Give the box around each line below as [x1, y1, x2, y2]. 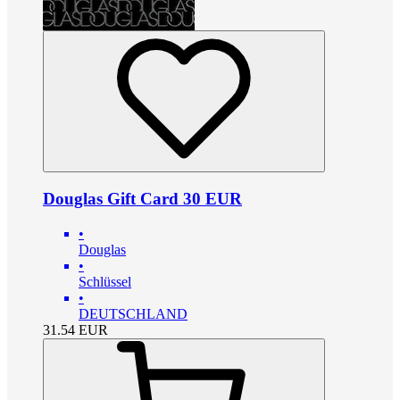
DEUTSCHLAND [79, 305, 187, 321]
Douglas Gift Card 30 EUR [43, 189, 242, 209]
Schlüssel [79, 273, 131, 289]
